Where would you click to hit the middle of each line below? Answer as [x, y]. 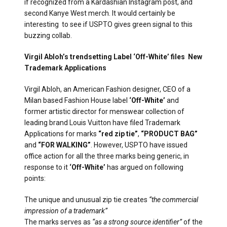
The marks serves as [58, 222]
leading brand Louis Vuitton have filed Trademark [102, 122]
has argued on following [144, 167]
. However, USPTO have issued [139, 145]
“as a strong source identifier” [137, 222]
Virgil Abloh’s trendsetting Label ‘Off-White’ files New [113, 56]
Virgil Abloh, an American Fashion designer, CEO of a [107, 89]
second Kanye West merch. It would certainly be [100, 13]
